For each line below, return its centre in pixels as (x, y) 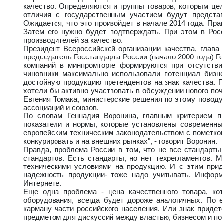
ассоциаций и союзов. (61, 107)
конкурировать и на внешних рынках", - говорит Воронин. (120, 141)
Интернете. (42, 183)
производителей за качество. (73, 40)
